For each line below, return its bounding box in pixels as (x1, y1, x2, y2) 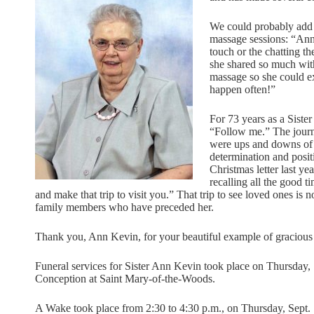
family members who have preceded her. (35, 201, 214, 213)
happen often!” (210, 83, 275, 95)
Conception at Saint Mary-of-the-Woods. (35, 273, 215, 285)
